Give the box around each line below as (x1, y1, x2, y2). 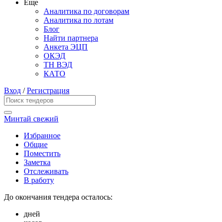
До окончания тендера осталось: (4, 193, 112, 202)
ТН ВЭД (44, 60, 72, 69)
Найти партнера (44, 34, 98, 43)
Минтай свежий (4, 114, 58, 123)
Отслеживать (24, 167, 68, 176)
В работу (24, 176, 54, 185)
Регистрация (27, 86, 69, 95)
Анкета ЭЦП (44, 43, 88, 52)
